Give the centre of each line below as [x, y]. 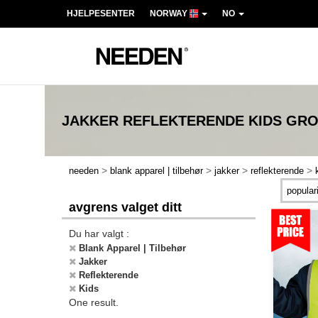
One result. [94, 302]
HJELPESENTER [101, 13]
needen [84, 171]
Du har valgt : [99, 234]
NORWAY [170, 13]
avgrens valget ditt [125, 207]
